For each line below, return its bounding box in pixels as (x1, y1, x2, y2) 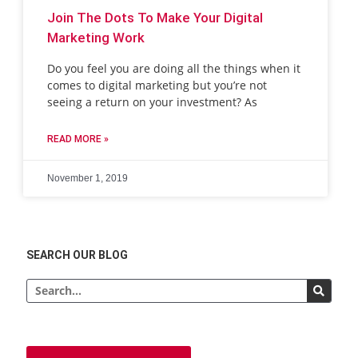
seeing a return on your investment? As (47, 94, 258, 110)
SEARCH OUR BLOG (26, 248, 129, 261)
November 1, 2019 (47, 173, 129, 185)
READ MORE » (47, 133, 109, 145)
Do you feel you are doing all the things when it (47, 61, 301, 77)
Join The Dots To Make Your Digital (47, 10, 264, 26)
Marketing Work (47, 30, 145, 46)
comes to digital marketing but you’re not (47, 78, 268, 93)
